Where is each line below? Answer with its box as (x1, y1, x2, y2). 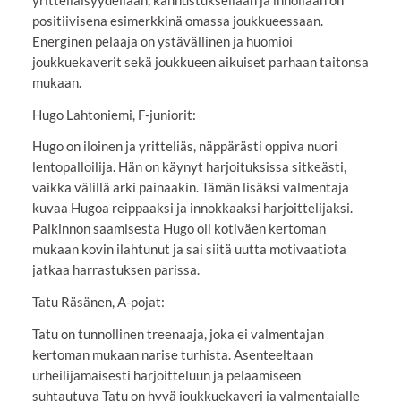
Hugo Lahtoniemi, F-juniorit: (31, 106, 196, 123)
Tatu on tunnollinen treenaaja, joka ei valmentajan (31, 325, 324, 342)
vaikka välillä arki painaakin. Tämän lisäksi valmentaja (31, 179, 349, 196)
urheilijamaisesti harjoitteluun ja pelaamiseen (31, 366, 301, 383)
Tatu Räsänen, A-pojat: (31, 294, 165, 311)
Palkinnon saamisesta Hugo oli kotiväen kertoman (31, 220, 326, 237)
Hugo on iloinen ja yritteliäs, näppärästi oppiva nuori (31, 138, 337, 155)
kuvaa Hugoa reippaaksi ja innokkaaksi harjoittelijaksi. (31, 200, 353, 217)
